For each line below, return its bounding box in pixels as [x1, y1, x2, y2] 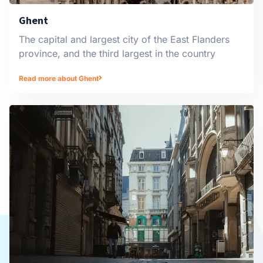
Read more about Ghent [19, 73, 99, 83]
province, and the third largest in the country [19, 48, 215, 59]
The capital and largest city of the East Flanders [19, 33, 230, 45]
